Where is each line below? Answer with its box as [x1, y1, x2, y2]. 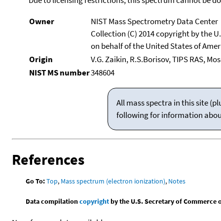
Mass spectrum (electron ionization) [61, 176, 166, 185]
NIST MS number [29, 67, 90, 78]
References [12, 149, 84, 169]
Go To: [26, 176, 45, 185]
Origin [29, 53, 53, 65]
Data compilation [26, 196, 80, 206]
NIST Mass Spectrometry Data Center [90, 15, 218, 27]
